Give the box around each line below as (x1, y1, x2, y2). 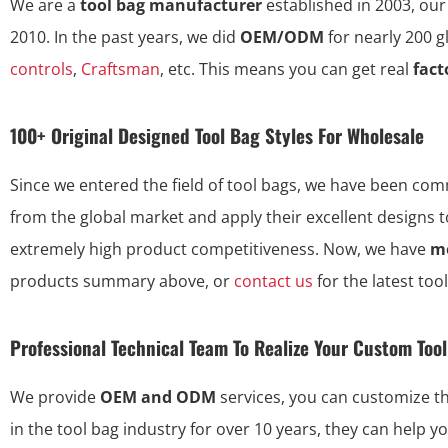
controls (10, 58, 73, 81)
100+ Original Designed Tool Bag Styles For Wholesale (10, 121, 424, 150)
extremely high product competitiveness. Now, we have (10, 238, 430, 261)
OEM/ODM (240, 26, 324, 49)
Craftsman (81, 58, 160, 81)
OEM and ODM (100, 386, 216, 409)
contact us (234, 270, 313, 293)
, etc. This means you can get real (160, 58, 413, 81)
